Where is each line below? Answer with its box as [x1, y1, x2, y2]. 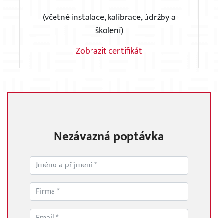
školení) [95, 23, 123, 38]
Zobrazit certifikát [76, 44, 142, 59]
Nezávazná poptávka [54, 127, 164, 147]
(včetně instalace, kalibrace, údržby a [42, 10, 176, 25]
